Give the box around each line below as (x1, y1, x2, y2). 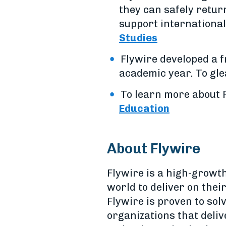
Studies (119, 32, 157, 44)
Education (119, 102, 169, 115)
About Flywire (107, 140, 200, 157)
